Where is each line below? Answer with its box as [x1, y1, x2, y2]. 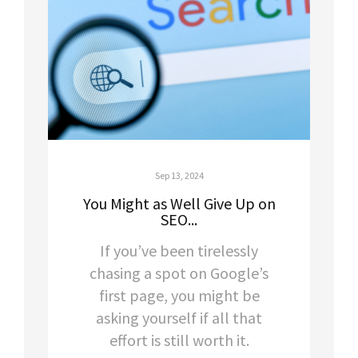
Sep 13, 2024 [154, 169, 204, 182]
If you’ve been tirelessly [100, 241, 258, 261]
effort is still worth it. [109, 330, 249, 351]
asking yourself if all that [96, 308, 262, 328]
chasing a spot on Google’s [89, 263, 268, 284]
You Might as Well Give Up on [82, 193, 276, 214]
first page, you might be [98, 285, 260, 306]
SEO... [161, 209, 197, 230]
